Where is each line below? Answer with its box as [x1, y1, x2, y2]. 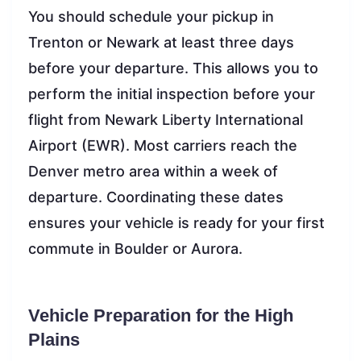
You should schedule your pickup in [28, 7, 274, 25]
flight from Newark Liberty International [28, 110, 303, 128]
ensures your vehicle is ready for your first [28, 214, 325, 231]
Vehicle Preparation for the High [28, 305, 293, 326]
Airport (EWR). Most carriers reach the [28, 136, 297, 154]
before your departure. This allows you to [28, 59, 318, 77]
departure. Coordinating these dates [28, 188, 284, 205]
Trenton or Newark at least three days [28, 33, 294, 51]
